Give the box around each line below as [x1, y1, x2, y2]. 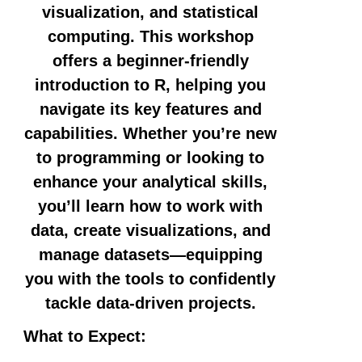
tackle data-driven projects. [44, 293, 256, 312]
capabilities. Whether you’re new [23, 124, 277, 142]
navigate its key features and [39, 99, 262, 118]
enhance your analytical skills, [33, 172, 268, 191]
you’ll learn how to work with [38, 196, 263, 215]
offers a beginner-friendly [52, 51, 249, 69]
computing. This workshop [47, 27, 254, 45]
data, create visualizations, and [30, 221, 271, 239]
